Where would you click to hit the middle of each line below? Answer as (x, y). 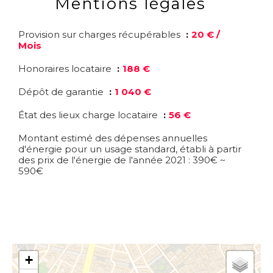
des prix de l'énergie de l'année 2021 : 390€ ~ (122, 160)
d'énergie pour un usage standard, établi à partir (130, 149)
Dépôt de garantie (62, 92)
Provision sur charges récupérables (101, 34)
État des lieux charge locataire (89, 115)
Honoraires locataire (66, 69)
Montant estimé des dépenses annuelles (113, 138)
